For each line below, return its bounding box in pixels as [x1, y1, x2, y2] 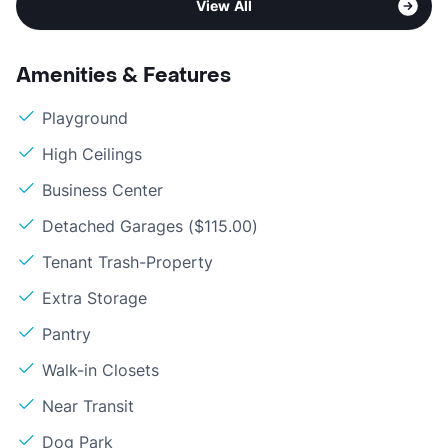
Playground [42, 108, 128, 129]
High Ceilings [42, 144, 142, 165]
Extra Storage [42, 288, 147, 309]
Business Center [42, 180, 163, 201]
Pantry [42, 324, 91, 345]
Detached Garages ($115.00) [42, 216, 258, 237]
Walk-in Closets [42, 360, 159, 381]
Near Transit [42, 396, 134, 417]
